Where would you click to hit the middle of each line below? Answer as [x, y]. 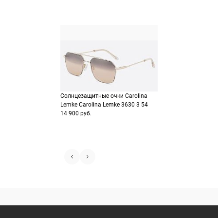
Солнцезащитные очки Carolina [104, 96]
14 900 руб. [76, 113]
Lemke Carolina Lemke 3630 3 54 [104, 104]
